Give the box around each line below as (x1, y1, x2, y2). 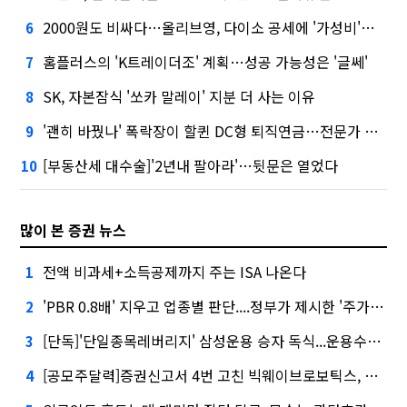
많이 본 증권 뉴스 (20, 219, 127, 242)
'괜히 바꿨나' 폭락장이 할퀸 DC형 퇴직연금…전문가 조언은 (43, 120, 365, 143)
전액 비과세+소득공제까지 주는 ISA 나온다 (43, 261, 307, 283)
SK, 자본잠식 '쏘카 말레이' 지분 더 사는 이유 (43, 85, 316, 108)
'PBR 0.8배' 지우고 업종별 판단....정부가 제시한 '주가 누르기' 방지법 (43, 295, 371, 318)
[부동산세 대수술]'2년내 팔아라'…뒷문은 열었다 (43, 154, 339, 177)
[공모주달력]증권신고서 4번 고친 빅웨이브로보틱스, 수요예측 (43, 364, 365, 387)
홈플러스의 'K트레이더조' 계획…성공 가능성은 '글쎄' (43, 51, 369, 74)
